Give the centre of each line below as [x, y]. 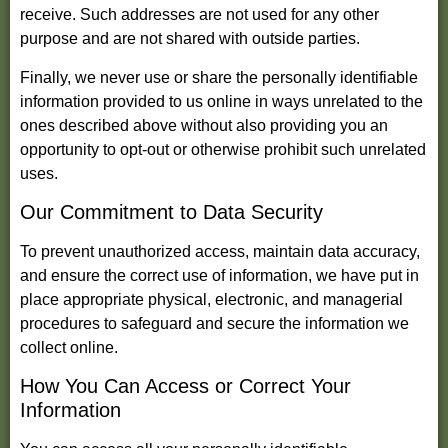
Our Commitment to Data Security [171, 212]
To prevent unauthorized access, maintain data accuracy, [220, 252]
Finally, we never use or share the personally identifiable [219, 77]
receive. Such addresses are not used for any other [199, 15]
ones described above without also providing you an [204, 125]
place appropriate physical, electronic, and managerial [211, 300]
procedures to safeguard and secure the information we [214, 324]
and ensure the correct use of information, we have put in [219, 276]
